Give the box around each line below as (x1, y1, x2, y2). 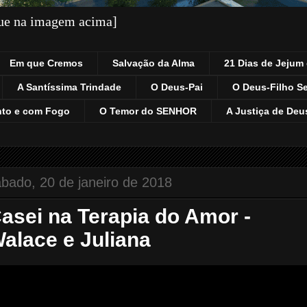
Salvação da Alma (112, 58, 195, 69)
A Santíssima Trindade (17, 82, 121, 93)
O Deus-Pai (151, 82, 203, 93)
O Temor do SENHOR (99, 105, 197, 116)
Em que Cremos (10, 58, 83, 69)
